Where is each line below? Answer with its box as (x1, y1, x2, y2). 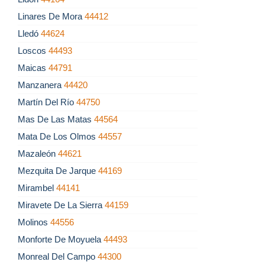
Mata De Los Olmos (18, 131, 98, 142)
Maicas (18, 63, 49, 73)
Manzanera (18, 80, 64, 91)
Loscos (18, 46, 49, 56)
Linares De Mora (18, 11, 85, 22)
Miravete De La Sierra (18, 200, 105, 211)
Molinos (18, 217, 50, 228)
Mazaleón (18, 148, 58, 159)
